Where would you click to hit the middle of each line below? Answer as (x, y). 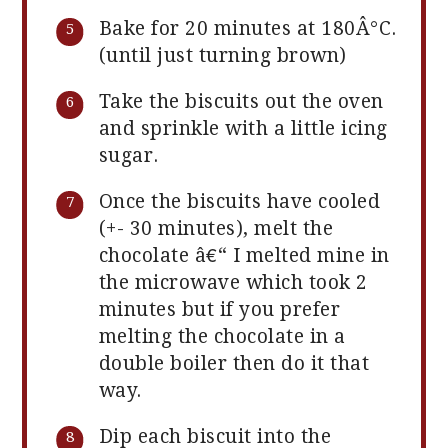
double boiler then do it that (234, 364)
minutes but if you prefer (219, 310)
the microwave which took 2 (233, 283)
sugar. (128, 156)
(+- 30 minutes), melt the (216, 229)
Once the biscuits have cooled (239, 202)
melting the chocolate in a (222, 337)
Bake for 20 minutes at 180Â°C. (247, 29)
